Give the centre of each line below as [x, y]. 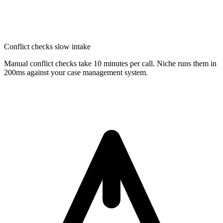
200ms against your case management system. [76, 72]
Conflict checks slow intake [47, 46]
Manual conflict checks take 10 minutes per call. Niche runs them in [110, 63]
